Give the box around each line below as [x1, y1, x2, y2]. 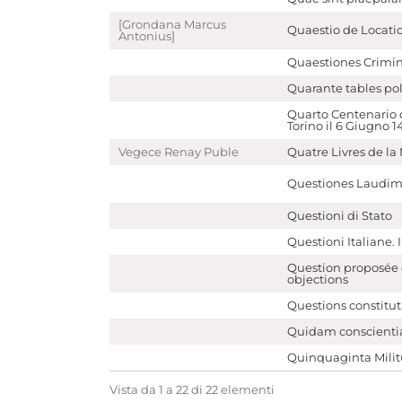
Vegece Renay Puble [118, 145, 239, 160]
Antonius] [118, 30, 175, 44]
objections [287, 273, 348, 287]
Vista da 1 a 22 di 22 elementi [109, 382, 275, 397]
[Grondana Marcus [118, 18, 226, 32]
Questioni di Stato [287, 209, 392, 223]
